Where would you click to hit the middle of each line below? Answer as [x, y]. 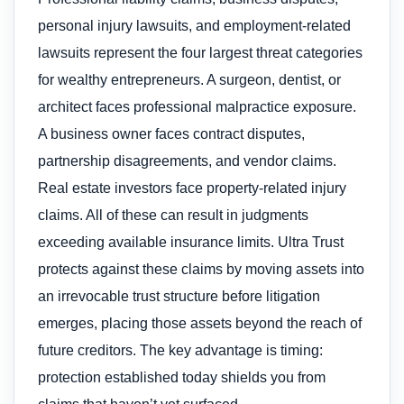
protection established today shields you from [182, 377]
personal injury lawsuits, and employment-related [194, 25]
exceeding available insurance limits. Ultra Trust [191, 242]
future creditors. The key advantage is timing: [180, 350]
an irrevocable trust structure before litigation [179, 296]
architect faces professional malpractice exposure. [197, 106]
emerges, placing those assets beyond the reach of [200, 323]
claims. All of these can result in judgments [173, 215]
